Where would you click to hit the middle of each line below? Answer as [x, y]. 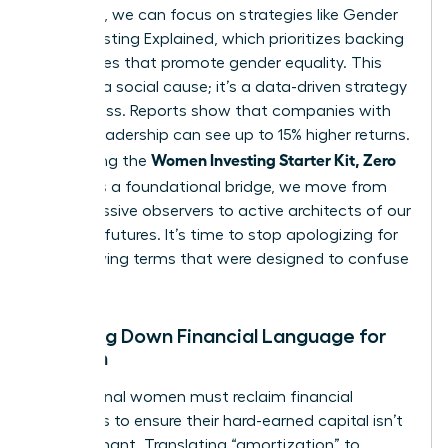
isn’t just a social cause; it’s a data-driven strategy [222, 86]
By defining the [94, 160]
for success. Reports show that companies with [214, 110]
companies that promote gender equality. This [209, 62]
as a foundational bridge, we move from [236, 186]
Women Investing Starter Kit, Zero [273, 158]
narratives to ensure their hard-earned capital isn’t [220, 420]
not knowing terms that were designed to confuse [223, 258]
